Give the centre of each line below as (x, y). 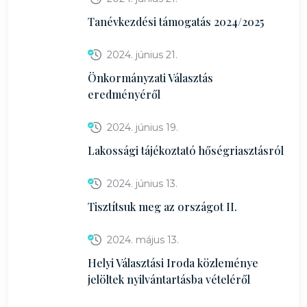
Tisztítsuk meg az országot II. (162, 207)
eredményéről (124, 94)
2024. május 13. (143, 240)
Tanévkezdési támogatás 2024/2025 (176, 22)
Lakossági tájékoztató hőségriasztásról (186, 150)
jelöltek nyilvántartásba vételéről (169, 279)
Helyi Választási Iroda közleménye (173, 263)
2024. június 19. (143, 127)
